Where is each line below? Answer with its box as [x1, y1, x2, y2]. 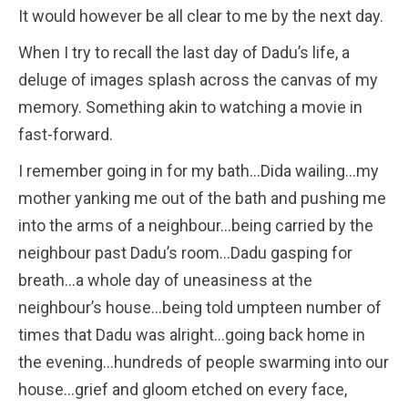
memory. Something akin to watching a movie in [18, 97, 362, 117]
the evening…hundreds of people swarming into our [18, 352, 389, 372]
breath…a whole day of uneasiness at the [18, 270, 312, 290]
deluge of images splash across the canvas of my [18, 69, 378, 89]
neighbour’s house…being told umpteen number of [18, 297, 382, 317]
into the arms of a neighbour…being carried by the [18, 215, 373, 235]
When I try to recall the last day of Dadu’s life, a [18, 42, 350, 62]
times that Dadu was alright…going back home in [18, 324, 365, 344]
